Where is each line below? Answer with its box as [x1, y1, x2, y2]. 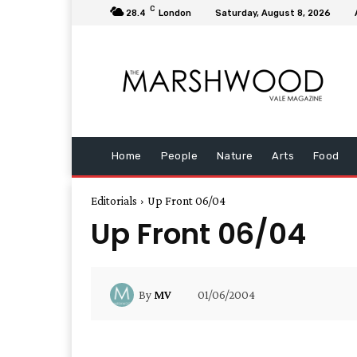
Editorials [91, 194, 137, 208]
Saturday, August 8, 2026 [215, 7, 331, 18]
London [159, 7, 191, 18]
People [160, 150, 198, 163]
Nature [217, 150, 253, 163]
